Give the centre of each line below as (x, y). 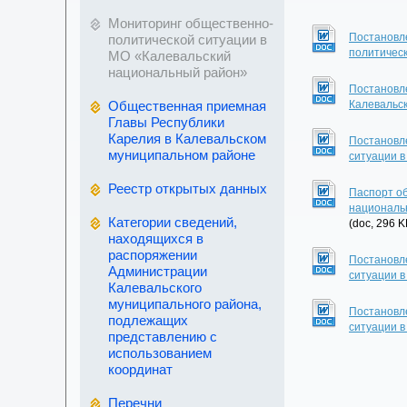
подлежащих (148, 320)
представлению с (163, 337)
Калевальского (155, 288)
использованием (160, 353)
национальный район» (178, 72)
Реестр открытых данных (188, 189)
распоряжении (153, 255)
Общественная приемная (187, 106)
